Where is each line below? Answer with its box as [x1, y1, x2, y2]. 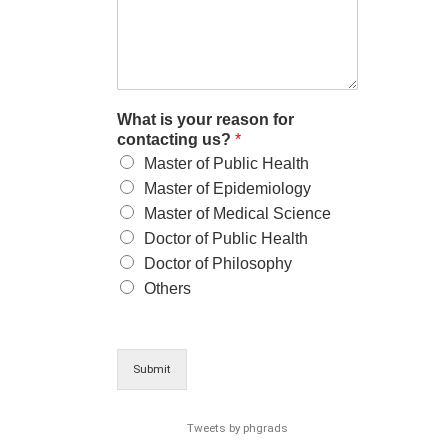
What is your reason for [117, 110, 294, 128]
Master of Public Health [144, 154, 309, 172]
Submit [133, 361, 171, 376]
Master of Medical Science [144, 204, 331, 222]
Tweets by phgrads [187, 420, 289, 435]
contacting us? [117, 130, 235, 148]
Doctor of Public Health [144, 229, 308, 247]
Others [144, 279, 191, 297]
